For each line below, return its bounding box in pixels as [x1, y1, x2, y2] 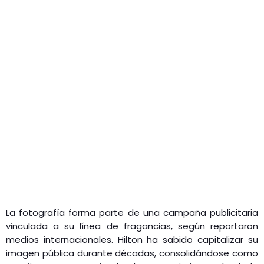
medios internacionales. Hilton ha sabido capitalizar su [6, 233, 258, 246]
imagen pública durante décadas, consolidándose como [6, 246, 258, 259]
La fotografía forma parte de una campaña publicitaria [6, 206, 258, 219]
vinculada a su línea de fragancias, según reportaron [6, 219, 258, 232]
